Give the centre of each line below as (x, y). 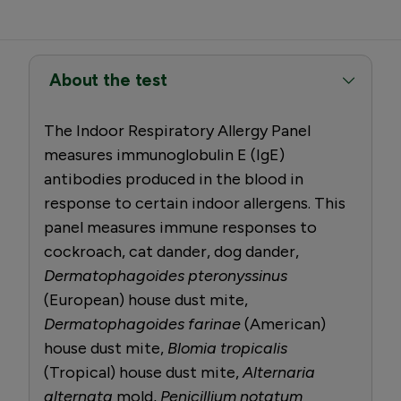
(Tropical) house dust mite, (143, 372)
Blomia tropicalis (227, 348)
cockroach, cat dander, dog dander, (171, 251)
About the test (108, 80)
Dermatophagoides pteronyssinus (166, 275)
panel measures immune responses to (180, 227)
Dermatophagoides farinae (142, 324)
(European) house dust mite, (146, 299)
